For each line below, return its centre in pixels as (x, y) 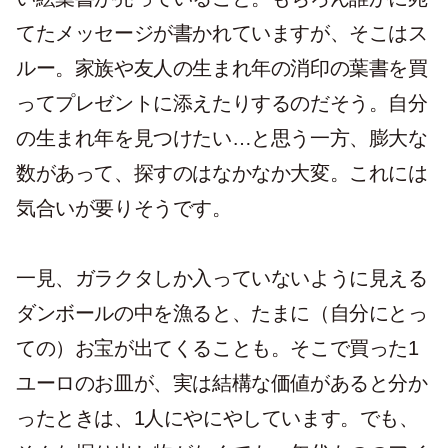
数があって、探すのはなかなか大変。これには (222, 173)
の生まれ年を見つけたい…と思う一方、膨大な (222, 138)
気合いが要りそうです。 (124, 208)
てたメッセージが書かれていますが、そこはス (222, 33)
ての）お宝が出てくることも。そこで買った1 (217, 348)
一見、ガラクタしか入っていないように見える (222, 278)
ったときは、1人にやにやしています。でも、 (217, 418)
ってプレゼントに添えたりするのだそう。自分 (222, 103)
